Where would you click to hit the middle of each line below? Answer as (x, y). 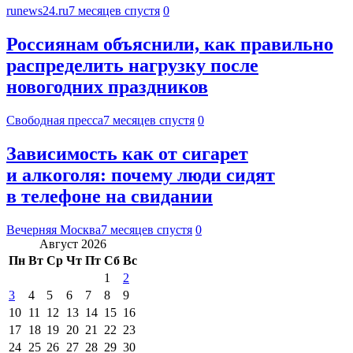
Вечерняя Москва (54, 229)
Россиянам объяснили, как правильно (170, 45)
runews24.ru (37, 11)
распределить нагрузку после (132, 66)
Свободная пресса (55, 121)
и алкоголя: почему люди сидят (141, 175)
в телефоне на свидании (110, 197)
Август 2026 (73, 243)
